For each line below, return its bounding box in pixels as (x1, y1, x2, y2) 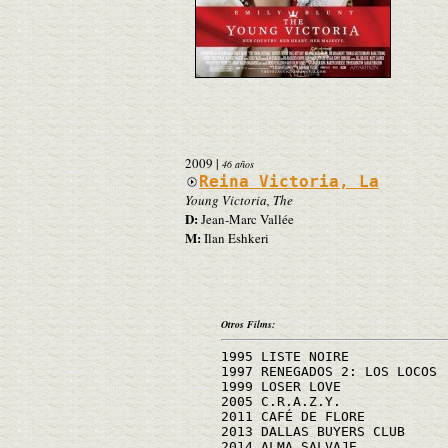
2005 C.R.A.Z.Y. (221, 393, 341, 409)
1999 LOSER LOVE (221, 378, 341, 394)
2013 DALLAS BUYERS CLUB (221, 423, 405, 439)
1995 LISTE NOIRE (221, 348, 349, 364)
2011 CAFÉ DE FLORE (221, 408, 365, 424)
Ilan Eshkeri (201, 228, 269, 247)
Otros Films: (221, 316, 275, 331)
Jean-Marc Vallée (198, 209, 294, 228)
